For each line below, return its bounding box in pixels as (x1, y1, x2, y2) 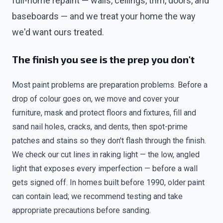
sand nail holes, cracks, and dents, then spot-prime (12, 122, 188, 131)
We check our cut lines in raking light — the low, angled (12, 150, 200, 159)
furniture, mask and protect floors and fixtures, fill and (12, 108, 196, 117)
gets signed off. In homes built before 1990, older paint (12, 178, 205, 187)
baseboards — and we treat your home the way (12, 11, 196, 21)
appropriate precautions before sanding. (12, 206, 151, 215)
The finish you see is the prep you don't (12, 53, 195, 65)
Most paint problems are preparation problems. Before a (12, 80, 208, 90)
